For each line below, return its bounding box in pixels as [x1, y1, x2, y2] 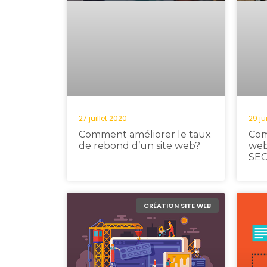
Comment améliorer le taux [79, 129, 211, 140]
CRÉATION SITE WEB [143, 200, 211, 210]
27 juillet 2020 [79, 113, 127, 123]
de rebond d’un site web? [79, 140, 200, 151]
